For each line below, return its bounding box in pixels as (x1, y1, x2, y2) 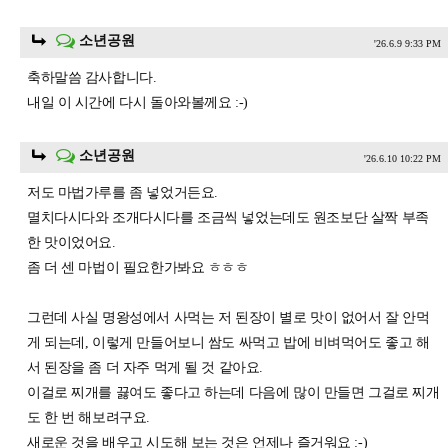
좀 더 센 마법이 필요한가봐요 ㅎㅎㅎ (27, 260, 249, 276)
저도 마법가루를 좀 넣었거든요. (27, 185, 218, 201)
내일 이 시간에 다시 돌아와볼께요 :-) (27, 95, 248, 111)
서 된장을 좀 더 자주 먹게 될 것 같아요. (27, 360, 263, 376)
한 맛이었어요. (27, 235, 116, 251)
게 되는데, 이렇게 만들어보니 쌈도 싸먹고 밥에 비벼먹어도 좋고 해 (27, 335, 430, 351)
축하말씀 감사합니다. (27, 70, 157, 86)
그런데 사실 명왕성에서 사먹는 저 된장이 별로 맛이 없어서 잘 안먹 (27, 310, 430, 326)
